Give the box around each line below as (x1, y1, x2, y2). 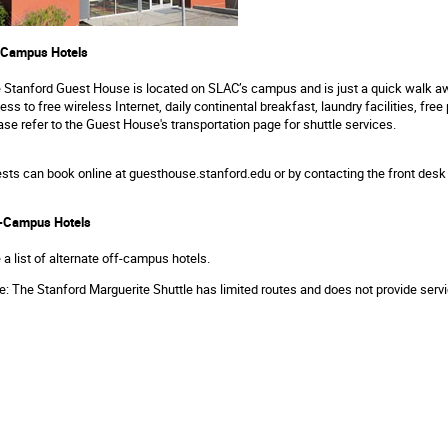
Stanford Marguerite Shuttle (37, 279, 193, 298)
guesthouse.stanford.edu (129, 163, 271, 182)
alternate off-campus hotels (49, 248, 207, 267)
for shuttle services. (281, 114, 399, 133)
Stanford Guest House (4, 78, 130, 97)
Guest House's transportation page (86, 114, 281, 133)
